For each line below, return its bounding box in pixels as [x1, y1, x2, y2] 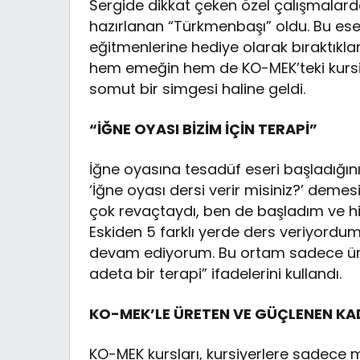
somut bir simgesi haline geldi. [89, 79, 306, 100]
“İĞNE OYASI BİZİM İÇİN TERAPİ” [89, 119, 318, 140]
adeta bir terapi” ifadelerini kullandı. [89, 264, 342, 284]
